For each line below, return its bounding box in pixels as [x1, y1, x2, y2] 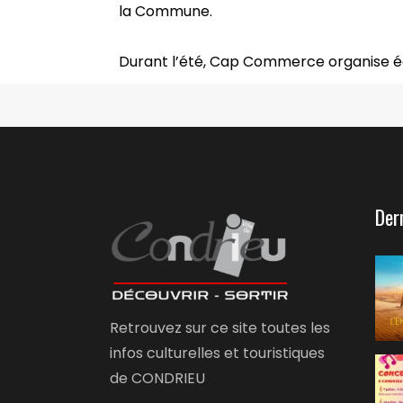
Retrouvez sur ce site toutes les [110, 317, 330, 338]
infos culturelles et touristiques [110, 342, 325, 363]
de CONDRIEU [110, 367, 205, 389]
